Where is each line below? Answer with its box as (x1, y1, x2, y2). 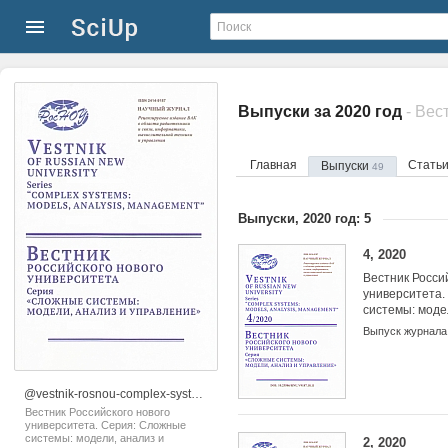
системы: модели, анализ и (25, 432, 164, 444)
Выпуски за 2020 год (238, 103, 406, 120)
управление (363, 319, 431, 333)
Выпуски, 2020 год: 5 (238, 211, 371, 226)
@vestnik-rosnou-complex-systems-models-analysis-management (191, 387, 203, 401)
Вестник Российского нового (25, 406, 170, 418)
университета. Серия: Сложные (25, 419, 186, 431)
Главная (250, 158, 297, 172)
